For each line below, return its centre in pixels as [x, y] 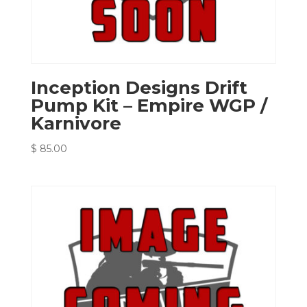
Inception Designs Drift [139, 88]
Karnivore [76, 124]
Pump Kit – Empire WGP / [149, 106]
